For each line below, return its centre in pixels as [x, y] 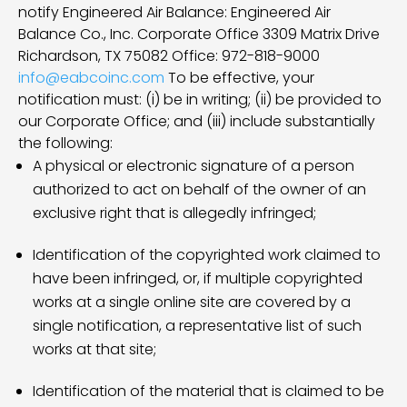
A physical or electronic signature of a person [194, 166]
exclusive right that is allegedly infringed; [174, 213]
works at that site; [94, 349]
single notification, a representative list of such [197, 326]
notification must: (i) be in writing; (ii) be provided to [200, 99]
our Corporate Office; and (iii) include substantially [197, 121]
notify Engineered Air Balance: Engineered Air [174, 12]
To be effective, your [239, 78]
